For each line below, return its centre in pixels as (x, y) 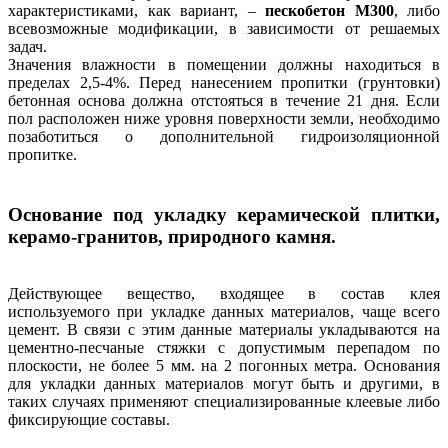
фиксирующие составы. (89, 419)
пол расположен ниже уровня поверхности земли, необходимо (224, 118)
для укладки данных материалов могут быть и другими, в (224, 383)
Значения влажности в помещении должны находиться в (224, 64)
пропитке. (42, 154)
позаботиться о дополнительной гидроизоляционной (224, 136)
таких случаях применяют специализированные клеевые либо (224, 401)
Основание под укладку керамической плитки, (224, 215)
